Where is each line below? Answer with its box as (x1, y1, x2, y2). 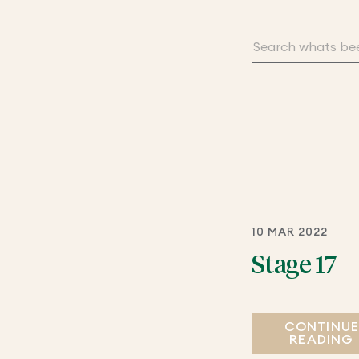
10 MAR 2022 (251, 226, 329, 238)
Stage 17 (251, 252, 337, 279)
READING (289, 333, 354, 346)
